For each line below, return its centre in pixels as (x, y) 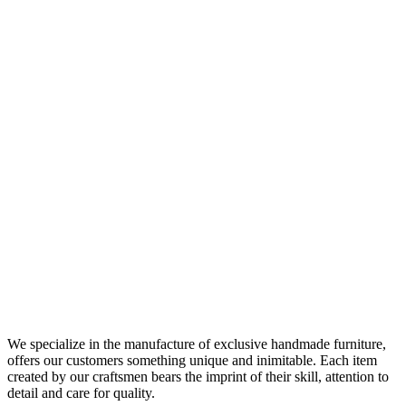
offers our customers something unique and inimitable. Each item (192, 360)
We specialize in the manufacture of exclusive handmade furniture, (197, 343)
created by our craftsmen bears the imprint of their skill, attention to (198, 376)
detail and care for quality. (81, 392)
